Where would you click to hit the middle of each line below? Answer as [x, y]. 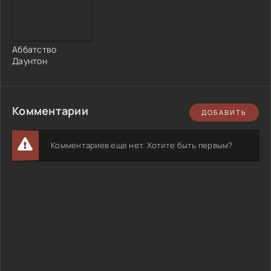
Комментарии [50, 110]
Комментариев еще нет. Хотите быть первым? [142, 145]
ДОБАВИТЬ [224, 113]
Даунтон [30, 60]
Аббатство [34, 49]
